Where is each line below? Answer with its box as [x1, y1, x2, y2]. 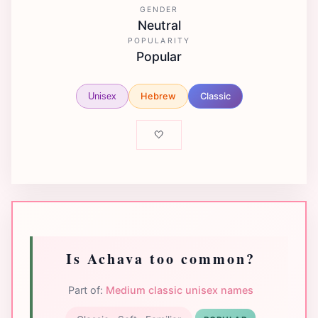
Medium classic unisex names [105, 283, 253, 296]
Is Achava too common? [65, 248, 256, 269]
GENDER [139, 5, 179, 15]
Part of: [67, 283, 106, 296]
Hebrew [140, 90, 176, 102]
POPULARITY [128, 36, 190, 46]
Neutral [137, 18, 181, 33]
